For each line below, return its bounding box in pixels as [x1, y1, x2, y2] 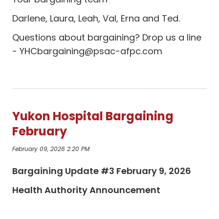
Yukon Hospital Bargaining [12, 108, 174, 124]
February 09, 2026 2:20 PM [12, 145, 90, 153]
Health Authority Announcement [12, 184, 161, 196]
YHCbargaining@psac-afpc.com [20, 45, 163, 57]
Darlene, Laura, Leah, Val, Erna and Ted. [12, 12, 180, 24]
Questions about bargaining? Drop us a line [12, 31, 202, 44]
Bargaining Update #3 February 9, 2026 [12, 165, 192, 177]
